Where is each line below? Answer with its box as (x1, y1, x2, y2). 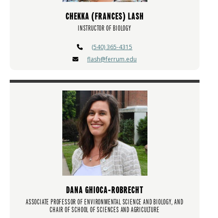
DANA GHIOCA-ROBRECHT (66, 184, 144, 196)
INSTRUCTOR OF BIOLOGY (78, 24, 131, 33)
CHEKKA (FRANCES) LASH (65, 11, 144, 22)
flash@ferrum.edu (87, 55, 137, 64)
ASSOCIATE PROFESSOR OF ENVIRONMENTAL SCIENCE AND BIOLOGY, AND (26, 198, 183, 207)
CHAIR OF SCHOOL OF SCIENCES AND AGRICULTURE (50, 205, 160, 215)
